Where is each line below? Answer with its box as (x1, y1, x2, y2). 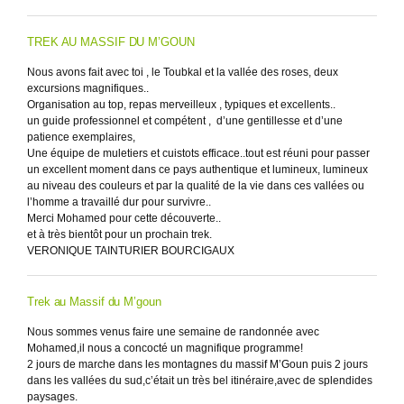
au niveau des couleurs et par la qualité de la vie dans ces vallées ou (27, 179, 364, 192)
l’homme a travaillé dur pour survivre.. (27, 196, 211, 208)
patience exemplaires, (27, 131, 135, 143)
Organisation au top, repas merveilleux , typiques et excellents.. (27, 98, 335, 111)
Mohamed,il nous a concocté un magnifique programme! (27, 342, 303, 354)
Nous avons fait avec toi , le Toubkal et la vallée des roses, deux (27, 66, 338, 78)
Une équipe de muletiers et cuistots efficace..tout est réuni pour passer (27, 147, 370, 160)
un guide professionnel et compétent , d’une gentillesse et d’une (27, 115, 343, 127)
